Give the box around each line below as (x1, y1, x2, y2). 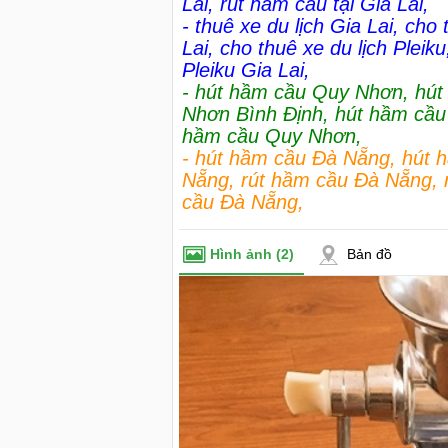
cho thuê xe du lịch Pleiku (220, 37, 446, 59)
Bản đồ (347, 246, 392, 262)
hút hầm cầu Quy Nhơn (195, 81, 403, 103)
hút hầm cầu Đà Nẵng (195, 147, 390, 169)
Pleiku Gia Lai (182, 59, 304, 81)
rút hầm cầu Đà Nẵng (241, 169, 432, 191)
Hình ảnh (210, 246, 276, 262)
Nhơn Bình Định (182, 103, 323, 125)
